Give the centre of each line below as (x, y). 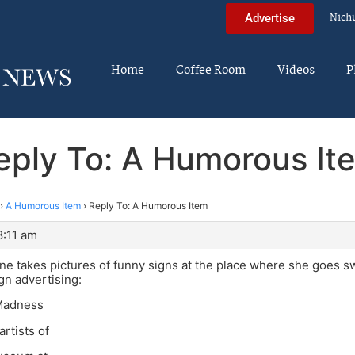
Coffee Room (211, 71)
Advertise (270, 18)
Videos (296, 71)
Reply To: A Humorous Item (148, 205)
